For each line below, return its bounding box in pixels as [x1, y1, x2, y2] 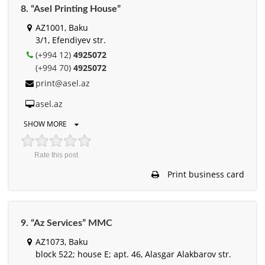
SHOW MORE [24, 119, 69, 130]
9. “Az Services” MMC [21, 218, 112, 228]
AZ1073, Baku [35, 236, 88, 248]
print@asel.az [35, 77, 90, 89]
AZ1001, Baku [35, 22, 88, 34]
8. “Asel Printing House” [21, 4, 121, 14]
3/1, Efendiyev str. [35, 34, 106, 46]
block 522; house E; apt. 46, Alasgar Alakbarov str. [35, 248, 231, 260]
